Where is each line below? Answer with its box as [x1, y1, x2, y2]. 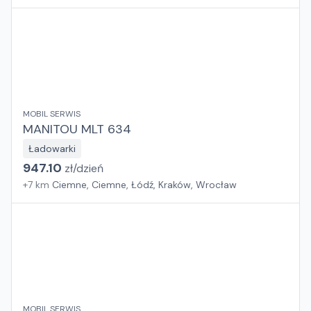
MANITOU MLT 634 [23, 121, 131, 137]
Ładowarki [28, 142, 76, 155]
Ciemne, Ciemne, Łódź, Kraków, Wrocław [52, 178, 237, 191]
